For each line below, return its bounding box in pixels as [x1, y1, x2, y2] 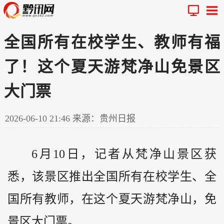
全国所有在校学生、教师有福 [4, 33, 220, 51]
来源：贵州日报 [72, 113, 135, 123]
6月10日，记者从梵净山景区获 [31, 147, 216, 160]
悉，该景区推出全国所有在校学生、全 [7, 169, 216, 183]
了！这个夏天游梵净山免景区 [4, 57, 220, 75]
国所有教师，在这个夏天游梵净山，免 [7, 192, 216, 205]
